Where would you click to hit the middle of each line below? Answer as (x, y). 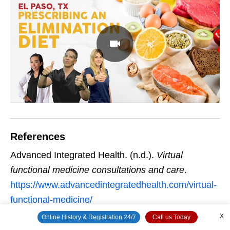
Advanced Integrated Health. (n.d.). (83, 155)
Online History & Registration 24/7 (89, 217)
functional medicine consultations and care (97, 170)
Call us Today (171, 217)
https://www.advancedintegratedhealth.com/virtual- (113, 185)
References (38, 136)
